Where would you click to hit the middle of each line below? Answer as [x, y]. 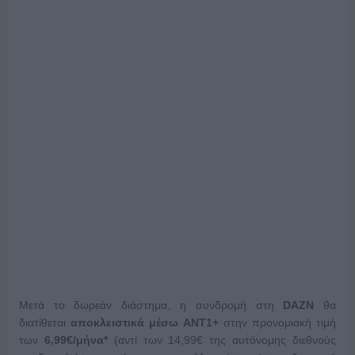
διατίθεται [44, 323]
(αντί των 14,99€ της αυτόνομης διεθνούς [222, 340]
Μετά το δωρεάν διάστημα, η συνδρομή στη [151, 305]
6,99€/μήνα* [76, 340]
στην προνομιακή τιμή [278, 323]
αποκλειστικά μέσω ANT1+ [144, 323]
